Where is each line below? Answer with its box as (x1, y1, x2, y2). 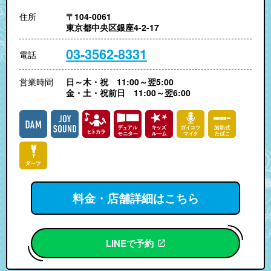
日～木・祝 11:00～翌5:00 (66, 75, 174, 88)
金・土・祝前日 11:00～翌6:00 (66, 86, 191, 99)
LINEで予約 (106, 236, 154, 250)
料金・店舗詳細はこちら (72, 189, 199, 206)
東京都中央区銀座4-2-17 (66, 21, 159, 33)
